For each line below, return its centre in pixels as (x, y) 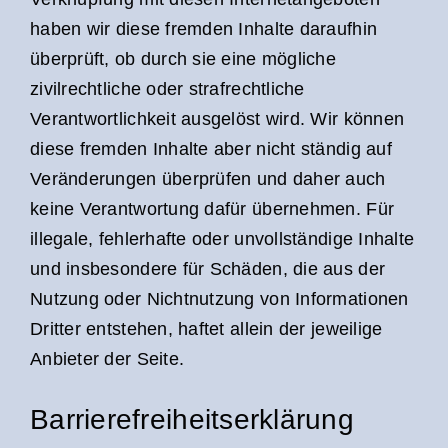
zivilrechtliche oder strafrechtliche (167, 89)
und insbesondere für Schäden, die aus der (208, 269)
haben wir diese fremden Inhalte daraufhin (204, 29)
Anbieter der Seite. (107, 359)
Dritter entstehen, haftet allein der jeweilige (206, 329)
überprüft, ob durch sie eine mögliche (183, 59)
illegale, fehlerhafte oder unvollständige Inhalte (222, 239)
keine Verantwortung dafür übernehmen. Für (212, 209)
